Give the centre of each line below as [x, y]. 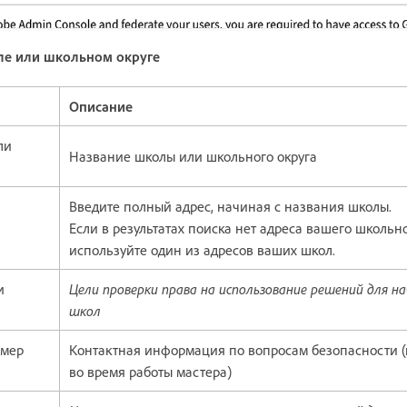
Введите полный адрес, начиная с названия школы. [230, 207]
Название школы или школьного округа [195, 157]
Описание [101, 107]
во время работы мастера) [150, 372]
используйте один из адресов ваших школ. [204, 250]
